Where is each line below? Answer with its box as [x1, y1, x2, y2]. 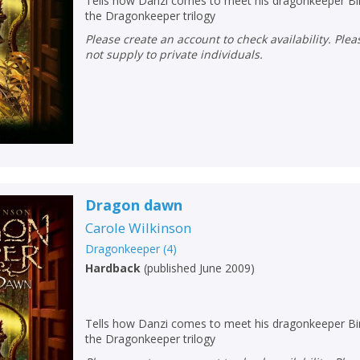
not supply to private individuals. [85, 46, 264, 62]
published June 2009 [147, 260, 252, 276]
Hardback [85, 260, 141, 276]
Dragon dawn [85, 194, 183, 215]
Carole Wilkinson [85, 218, 192, 237]
